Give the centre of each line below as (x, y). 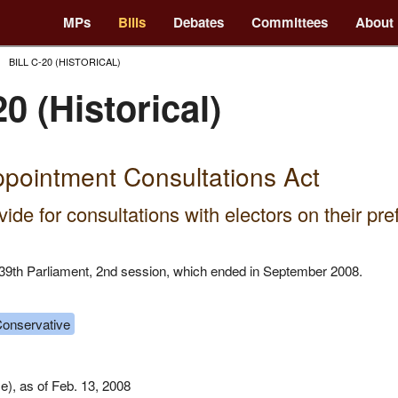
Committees (290, 23)
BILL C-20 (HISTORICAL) (65, 61)
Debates (199, 23)
